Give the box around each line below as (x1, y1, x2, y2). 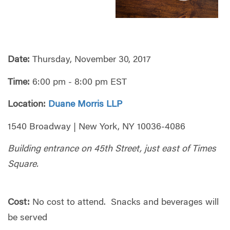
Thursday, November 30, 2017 (30, 55, 151, 65)
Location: (8, 100, 46, 110)
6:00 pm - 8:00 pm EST (30, 78, 127, 87)
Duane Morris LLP (48, 100, 122, 110)
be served (8, 213, 47, 223)
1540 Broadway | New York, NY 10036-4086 (8, 122, 188, 132)
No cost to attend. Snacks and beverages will (30, 198, 219, 207)
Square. (8, 160, 41, 170)
